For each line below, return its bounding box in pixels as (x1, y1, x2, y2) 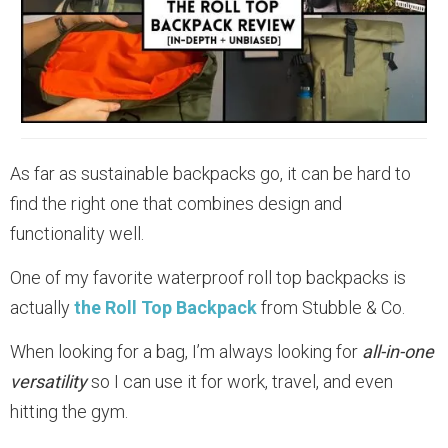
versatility (10, 370, 91, 392)
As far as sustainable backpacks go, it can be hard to (10, 162, 411, 184)
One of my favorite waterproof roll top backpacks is (10, 266, 406, 288)
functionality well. (10, 222, 144, 244)
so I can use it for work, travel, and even (91, 370, 393, 392)
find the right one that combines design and (10, 192, 342, 214)
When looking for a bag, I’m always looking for (10, 340, 362, 362)
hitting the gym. (10, 400, 128, 422)
